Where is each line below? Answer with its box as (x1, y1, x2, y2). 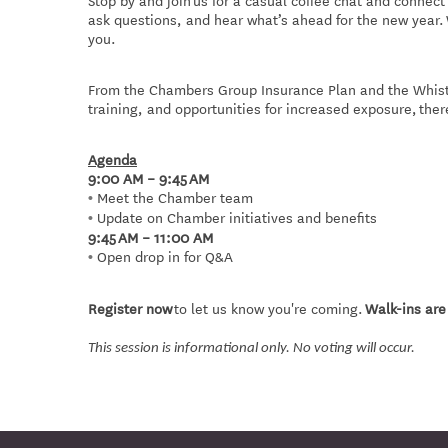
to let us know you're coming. (172, 297, 365, 320)
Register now (88, 297, 172, 320)
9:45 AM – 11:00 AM (88, 226, 213, 249)
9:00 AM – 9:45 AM (88, 167, 209, 190)
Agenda (88, 148, 137, 171)
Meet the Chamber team (97, 186, 253, 209)
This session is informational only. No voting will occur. (88, 341, 415, 357)
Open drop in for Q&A (97, 245, 233, 268)
